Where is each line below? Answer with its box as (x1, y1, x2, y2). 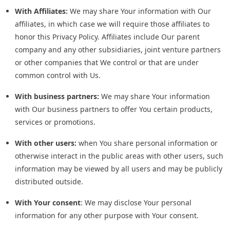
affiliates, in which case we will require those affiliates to (15, 19, 209, 29)
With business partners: (15, 91, 99, 102)
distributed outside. (15, 177, 83, 187)
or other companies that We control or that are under (15, 57, 199, 68)
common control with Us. (15, 70, 101, 81)
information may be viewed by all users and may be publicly (15, 164, 222, 174)
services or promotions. (15, 117, 95, 127)
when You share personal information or (76, 138, 218, 148)
